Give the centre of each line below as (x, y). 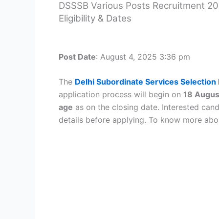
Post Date (77, 56)
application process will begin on (121, 95)
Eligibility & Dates (95, 18)
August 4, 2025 (130, 56)
